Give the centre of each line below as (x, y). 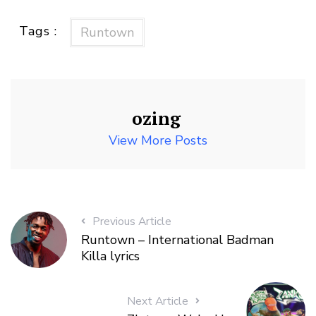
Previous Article (132, 222)
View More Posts (158, 140)
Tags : (38, 31)
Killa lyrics (110, 256)
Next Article (158, 302)
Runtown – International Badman (177, 240)
